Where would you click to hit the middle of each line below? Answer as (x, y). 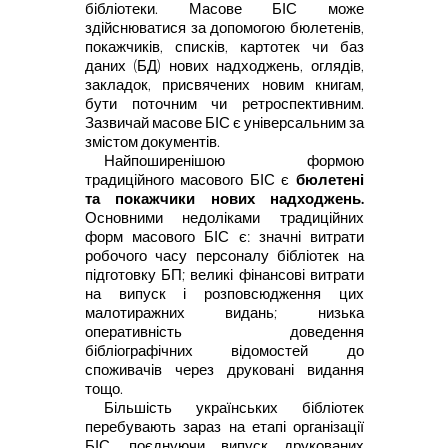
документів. (180, 141)
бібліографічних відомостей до (224, 350)
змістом (112, 141)
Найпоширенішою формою (233, 160)
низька (341, 312)
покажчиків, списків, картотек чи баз (224, 46)
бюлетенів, (327, 27)
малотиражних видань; (201, 312)
